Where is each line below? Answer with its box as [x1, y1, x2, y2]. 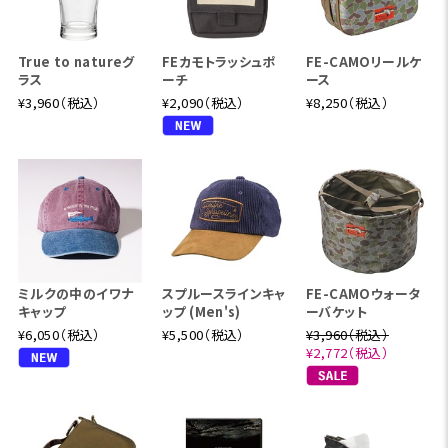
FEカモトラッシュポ [161, 52, 276, 72]
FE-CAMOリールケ [306, 52, 422, 72]
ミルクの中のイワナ [17, 284, 134, 304]
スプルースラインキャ [161, 284, 286, 304]
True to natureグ [17, 52, 135, 72]
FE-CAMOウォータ [306, 284, 421, 304]
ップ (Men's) [161, 302, 241, 322]
